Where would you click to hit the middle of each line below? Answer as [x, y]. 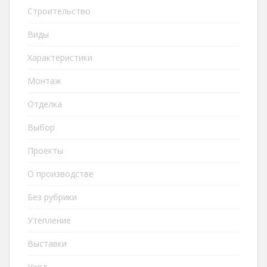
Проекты [45, 150]
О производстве [60, 174]
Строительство [59, 11]
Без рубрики [52, 197]
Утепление [49, 220]
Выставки [47, 243]
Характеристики [60, 58]
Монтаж [44, 81]
